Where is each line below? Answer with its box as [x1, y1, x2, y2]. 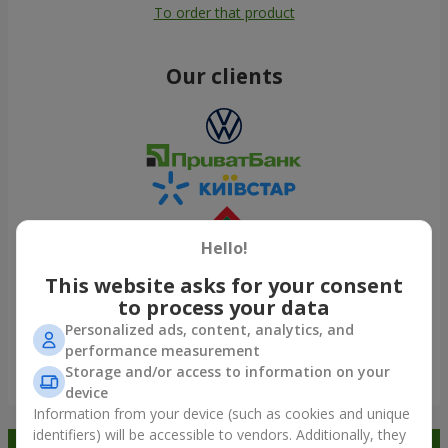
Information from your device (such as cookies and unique [33, 404, 410, 423]
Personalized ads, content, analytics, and [65, 320, 354, 339]
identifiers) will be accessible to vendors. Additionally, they [33, 425, 406, 444]
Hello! [200, 237, 248, 259]
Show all [197, 363, 251, 383]
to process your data [118, 294, 330, 321]
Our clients [165, 61, 283, 90]
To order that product [153, 3, 295, 23]
